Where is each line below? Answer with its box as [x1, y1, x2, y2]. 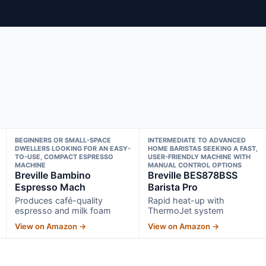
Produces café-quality [14, 195, 103, 205]
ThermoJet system [148, 205, 224, 216]
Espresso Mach [14, 180, 85, 193]
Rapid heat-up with [148, 195, 225, 205]
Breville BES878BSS [148, 169, 238, 181]
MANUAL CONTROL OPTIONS [148, 160, 242, 169]
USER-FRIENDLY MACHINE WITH [148, 152, 251, 161]
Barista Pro [148, 180, 198, 193]
